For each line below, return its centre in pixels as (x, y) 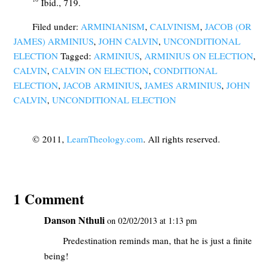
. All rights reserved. (181, 139)
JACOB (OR (228, 27)
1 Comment (49, 198)
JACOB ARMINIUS (102, 85)
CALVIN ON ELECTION (101, 71)
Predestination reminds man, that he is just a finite (157, 240)
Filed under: (56, 27)
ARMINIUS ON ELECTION (199, 56)
